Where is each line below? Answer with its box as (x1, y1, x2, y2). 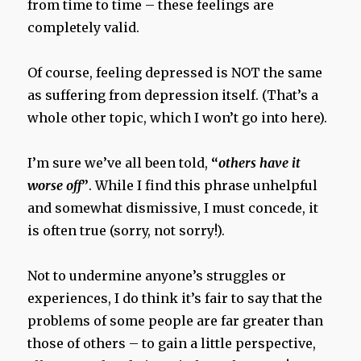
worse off (27, 176, 82, 193)
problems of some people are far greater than (27, 312, 324, 329)
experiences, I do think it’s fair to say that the (27, 289, 323, 306)
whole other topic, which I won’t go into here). (27, 109, 328, 126)
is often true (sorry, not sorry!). (27, 222, 226, 239)
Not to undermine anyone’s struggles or (27, 267, 287, 284)
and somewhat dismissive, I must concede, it (27, 199, 319, 216)
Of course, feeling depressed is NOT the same (27, 64, 323, 81)
